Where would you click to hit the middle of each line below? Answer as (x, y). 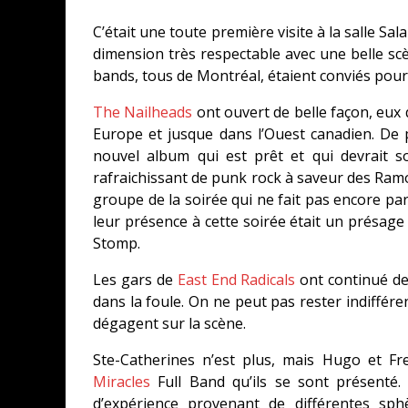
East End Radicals (236, 280)
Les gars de (135, 280)
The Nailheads (143, 112)
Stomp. (117, 243)
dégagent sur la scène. (169, 323)
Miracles (122, 382)
